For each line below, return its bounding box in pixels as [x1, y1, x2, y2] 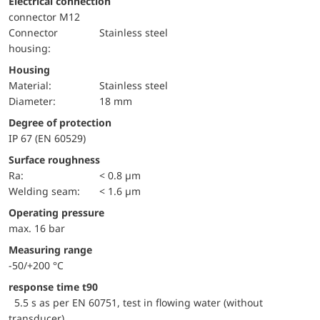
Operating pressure [16, 205, 104, 219]
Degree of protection [16, 115, 111, 129]
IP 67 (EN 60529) [9, 131, 86, 145]
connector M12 [9, 9, 80, 24]
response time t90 [9, 279, 98, 294]
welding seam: [18, 184, 80, 198]
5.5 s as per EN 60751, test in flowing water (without [9, 295, 263, 309]
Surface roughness [9, 152, 100, 166]
